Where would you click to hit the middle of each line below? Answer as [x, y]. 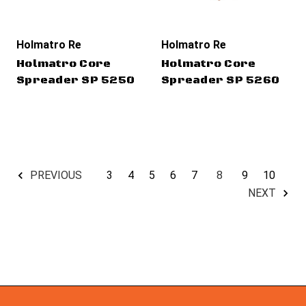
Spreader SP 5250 [75, 80]
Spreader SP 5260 [220, 80]
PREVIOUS [55, 175]
